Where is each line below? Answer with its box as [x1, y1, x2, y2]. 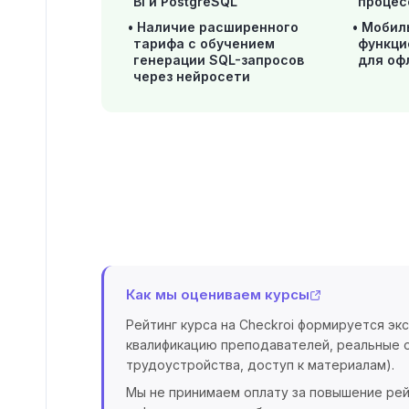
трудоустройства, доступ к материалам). [126, 357, 394, 372]
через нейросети [133, 68, 250, 84]
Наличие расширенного [137, 19, 299, 35]
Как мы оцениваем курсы [126, 286, 309, 303]
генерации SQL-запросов [133, 52, 304, 68]
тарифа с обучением [133, 36, 275, 51]
